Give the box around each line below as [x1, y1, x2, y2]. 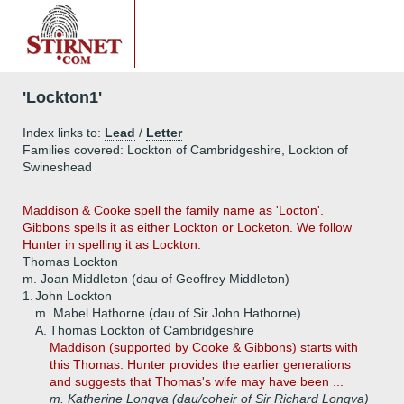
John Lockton [35, 289, 112, 303]
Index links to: [23, 125, 105, 140]
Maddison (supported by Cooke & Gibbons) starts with [50, 340, 358, 354]
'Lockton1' [23, 88, 102, 106]
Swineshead [23, 160, 92, 174]
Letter [146, 125, 182, 140]
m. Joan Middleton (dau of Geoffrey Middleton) [23, 271, 289, 286]
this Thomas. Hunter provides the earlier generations [50, 357, 351, 372]
